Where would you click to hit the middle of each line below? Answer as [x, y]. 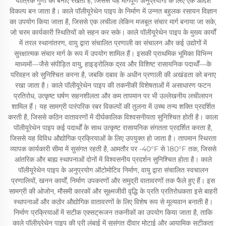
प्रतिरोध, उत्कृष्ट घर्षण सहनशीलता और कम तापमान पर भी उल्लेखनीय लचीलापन [113, 96]
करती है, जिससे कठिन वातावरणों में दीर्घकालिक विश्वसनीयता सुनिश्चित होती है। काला [113, 117]
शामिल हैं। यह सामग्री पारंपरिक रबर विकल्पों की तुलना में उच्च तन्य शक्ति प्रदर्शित [113, 106]
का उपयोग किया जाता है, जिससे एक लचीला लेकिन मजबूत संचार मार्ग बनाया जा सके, [113, 21]
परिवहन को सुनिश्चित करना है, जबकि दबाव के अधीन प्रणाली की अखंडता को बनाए [113, 74]
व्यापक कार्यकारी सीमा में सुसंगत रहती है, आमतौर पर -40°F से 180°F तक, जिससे [113, 149]
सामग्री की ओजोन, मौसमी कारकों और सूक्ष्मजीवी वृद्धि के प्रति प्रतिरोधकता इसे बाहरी [113, 191]
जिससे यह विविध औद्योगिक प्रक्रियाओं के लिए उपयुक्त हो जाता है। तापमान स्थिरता [113, 138]
